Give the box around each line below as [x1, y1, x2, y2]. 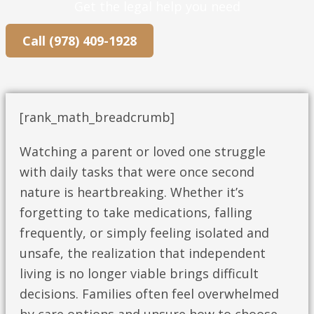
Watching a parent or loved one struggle [20, 143, 266, 161]
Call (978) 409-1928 [22, 32, 137, 49]
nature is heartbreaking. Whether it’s [20, 184, 244, 201]
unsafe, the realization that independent [20, 245, 266, 262]
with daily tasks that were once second [20, 163, 254, 181]
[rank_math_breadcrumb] [20, 109, 175, 126]
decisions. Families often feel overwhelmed [20, 285, 279, 303]
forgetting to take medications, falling [20, 204, 252, 221]
